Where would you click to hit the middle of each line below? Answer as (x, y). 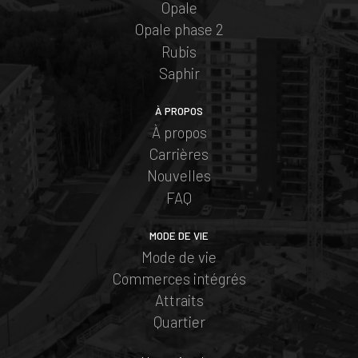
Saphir (179, 73)
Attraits (179, 300)
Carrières (179, 154)
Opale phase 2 (179, 30)
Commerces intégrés (179, 278)
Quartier (179, 322)
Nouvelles (179, 176)
